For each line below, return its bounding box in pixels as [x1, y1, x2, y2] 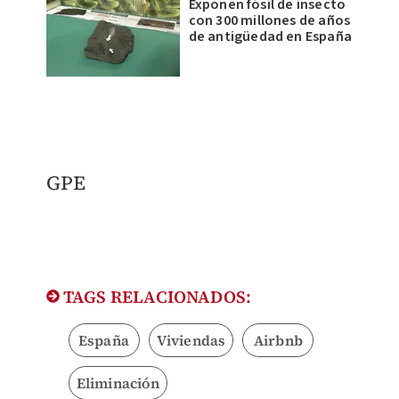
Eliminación [76, 372, 159, 393]
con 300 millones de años [188, 10, 351, 30]
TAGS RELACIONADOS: [59, 284, 252, 308]
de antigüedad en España [188, 26, 353, 46]
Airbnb [253, 330, 303, 350]
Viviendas [156, 330, 226, 350]
